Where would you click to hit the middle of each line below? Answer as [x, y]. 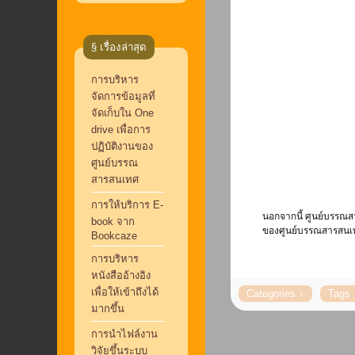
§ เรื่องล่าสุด [118, 47]
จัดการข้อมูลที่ [123, 96]
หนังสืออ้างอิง [120, 275]
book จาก [113, 221]
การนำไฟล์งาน [124, 334]
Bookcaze [114, 236]
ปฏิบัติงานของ [122, 146]
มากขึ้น [107, 309]
